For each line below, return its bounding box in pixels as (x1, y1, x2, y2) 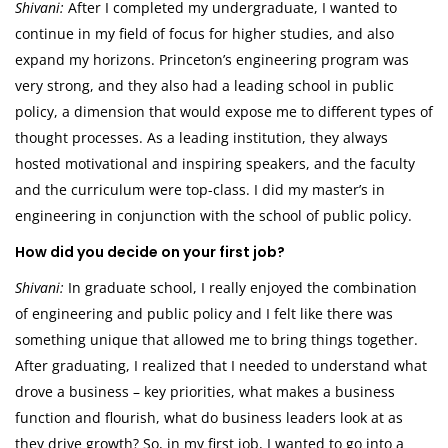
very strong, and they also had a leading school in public (15, 76, 394, 96)
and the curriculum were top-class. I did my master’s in (15, 180, 385, 200)
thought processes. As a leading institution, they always (15, 128, 388, 148)
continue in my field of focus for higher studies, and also (15, 24, 394, 44)
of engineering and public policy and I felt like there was (15, 304, 393, 324)
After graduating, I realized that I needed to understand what (15, 356, 427, 376)
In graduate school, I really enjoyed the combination (68, 278, 417, 298)
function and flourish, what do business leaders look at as (15, 408, 403, 428)
